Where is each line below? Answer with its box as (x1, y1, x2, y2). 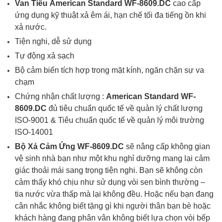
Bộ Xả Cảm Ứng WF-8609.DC (15, 142, 126, 151)
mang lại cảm (163, 154, 210, 163)
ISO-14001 (15, 128, 53, 136)
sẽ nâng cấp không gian (126, 142, 210, 151)
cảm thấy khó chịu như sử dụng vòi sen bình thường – (15, 178, 205, 186)
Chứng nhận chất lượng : (15, 92, 106, 101)
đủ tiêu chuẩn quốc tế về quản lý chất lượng (49, 104, 203, 112)
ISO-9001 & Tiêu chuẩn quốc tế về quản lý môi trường (15, 116, 204, 124)
